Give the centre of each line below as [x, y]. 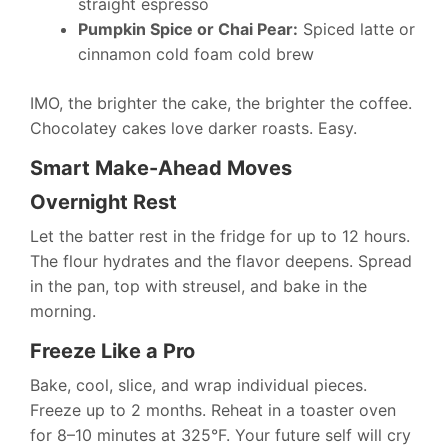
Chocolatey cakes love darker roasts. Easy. [193, 128]
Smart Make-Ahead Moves [161, 168]
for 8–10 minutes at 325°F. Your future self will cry [220, 435]
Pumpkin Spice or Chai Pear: [188, 29]
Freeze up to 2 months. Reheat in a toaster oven [213, 410]
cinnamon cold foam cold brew [196, 54]
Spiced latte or [356, 29]
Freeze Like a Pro [112, 351]
